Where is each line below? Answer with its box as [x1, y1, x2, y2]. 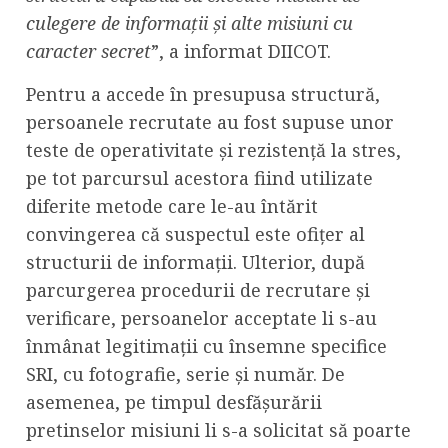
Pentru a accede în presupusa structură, [26, 81, 380, 106]
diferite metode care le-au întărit [26, 193, 318, 218]
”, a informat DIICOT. [151, 38, 331, 63]
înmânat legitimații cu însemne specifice [26, 333, 387, 358]
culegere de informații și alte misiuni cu [26, 10, 353, 35]
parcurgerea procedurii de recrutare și [26, 277, 370, 302]
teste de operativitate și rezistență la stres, [26, 137, 401, 162]
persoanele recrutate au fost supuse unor [26, 109, 394, 134]
